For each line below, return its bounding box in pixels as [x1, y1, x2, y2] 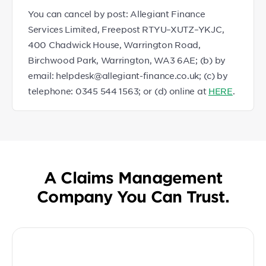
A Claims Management [43, 168, 223, 186]
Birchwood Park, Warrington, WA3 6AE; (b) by [28, 55, 226, 65]
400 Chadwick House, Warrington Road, [28, 39, 201, 50]
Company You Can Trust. [37, 187, 229, 205]
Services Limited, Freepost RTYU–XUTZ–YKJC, [28, 24, 224, 34]
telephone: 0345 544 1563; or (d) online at [28, 85, 208, 96]
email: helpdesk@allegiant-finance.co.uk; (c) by [28, 70, 228, 81]
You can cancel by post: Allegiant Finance [28, 8, 205, 19]
